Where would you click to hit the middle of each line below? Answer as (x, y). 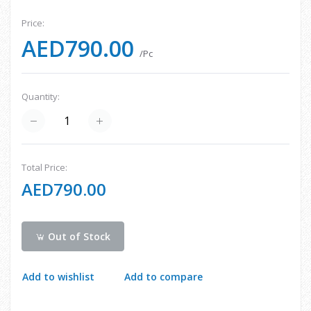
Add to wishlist (58, 277)
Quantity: (41, 96)
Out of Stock (78, 236)
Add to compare (164, 277)
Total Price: (44, 168)
